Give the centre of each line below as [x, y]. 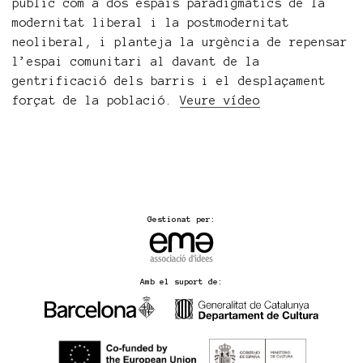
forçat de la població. [96, 100]
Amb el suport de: [181, 282]
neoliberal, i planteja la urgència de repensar [180, 42]
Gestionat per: [181, 219]
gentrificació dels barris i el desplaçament [169, 81]
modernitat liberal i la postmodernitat [151, 23]
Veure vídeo [220, 100]
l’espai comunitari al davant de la [136, 62]
